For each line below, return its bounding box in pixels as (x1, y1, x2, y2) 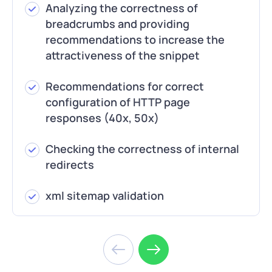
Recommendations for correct (46, 79, 204, 93)
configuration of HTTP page (46, 95, 190, 109)
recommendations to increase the (46, 32, 225, 47)
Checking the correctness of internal (46, 141, 239, 156)
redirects (46, 157, 94, 172)
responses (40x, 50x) (46, 110, 159, 125)
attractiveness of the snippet (46, 48, 200, 63)
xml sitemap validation (46, 188, 164, 203)
